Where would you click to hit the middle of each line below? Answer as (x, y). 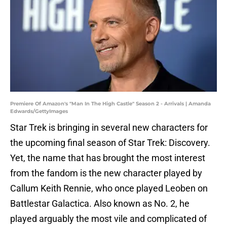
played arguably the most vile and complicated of (108, 219)
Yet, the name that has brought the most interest (108, 158)
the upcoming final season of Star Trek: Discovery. (110, 143)
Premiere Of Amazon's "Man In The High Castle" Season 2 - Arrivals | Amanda (110, 104)
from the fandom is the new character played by (106, 173)
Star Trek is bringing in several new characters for (109, 128)
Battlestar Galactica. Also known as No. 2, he (100, 204)
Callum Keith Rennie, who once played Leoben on (109, 188)
